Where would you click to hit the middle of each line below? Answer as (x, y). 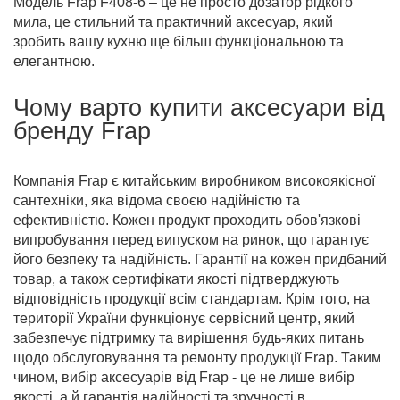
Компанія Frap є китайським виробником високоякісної (194, 181)
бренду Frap (82, 131)
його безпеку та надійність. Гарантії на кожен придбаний (200, 259)
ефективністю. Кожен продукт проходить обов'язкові (187, 220)
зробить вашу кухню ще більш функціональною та (179, 42)
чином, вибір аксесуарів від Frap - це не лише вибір (184, 377)
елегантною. (54, 61)
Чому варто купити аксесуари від (199, 108)
